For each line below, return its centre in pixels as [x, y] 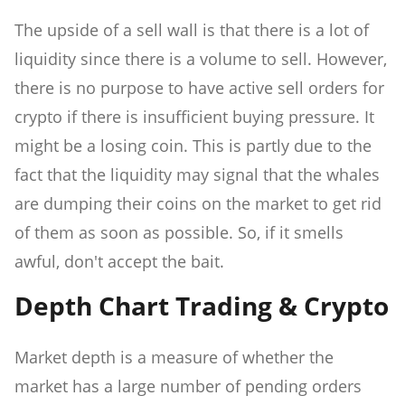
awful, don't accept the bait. [119, 262]
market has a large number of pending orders [188, 386]
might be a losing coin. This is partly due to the [193, 146]
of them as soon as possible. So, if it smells [179, 233]
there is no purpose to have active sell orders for [199, 88]
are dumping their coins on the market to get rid [198, 204]
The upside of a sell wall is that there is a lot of [192, 30]
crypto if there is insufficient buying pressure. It [194, 117]
